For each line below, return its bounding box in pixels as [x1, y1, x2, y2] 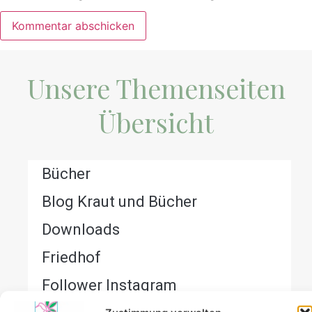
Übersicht [98, 104, 214, 141]
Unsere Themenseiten [26, 70, 286, 107]
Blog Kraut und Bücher [42, 193, 197, 211]
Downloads [42, 221, 120, 239]
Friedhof [42, 249, 101, 267]
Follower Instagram [42, 276, 177, 295]
